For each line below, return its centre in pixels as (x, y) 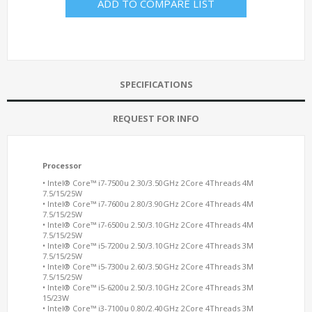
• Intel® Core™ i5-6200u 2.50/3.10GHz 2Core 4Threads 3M (148, 287)
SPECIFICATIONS (156, 84)
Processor (62, 165)
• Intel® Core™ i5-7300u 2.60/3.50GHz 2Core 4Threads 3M (148, 266)
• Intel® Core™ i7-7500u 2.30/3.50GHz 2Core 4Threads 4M (148, 183)
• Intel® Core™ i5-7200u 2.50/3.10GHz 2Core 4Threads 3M (148, 245)
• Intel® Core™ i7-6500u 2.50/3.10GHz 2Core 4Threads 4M (148, 225)
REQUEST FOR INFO (156, 118)
